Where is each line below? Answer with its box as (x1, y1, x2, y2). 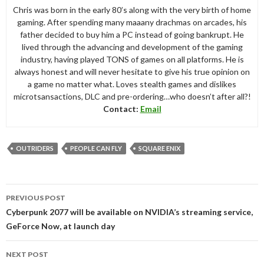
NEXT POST (6, 249, 48, 259)
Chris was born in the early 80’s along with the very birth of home (13, 4, 251, 15)
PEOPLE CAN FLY (70, 144, 122, 152)
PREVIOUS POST (6, 193, 65, 202)
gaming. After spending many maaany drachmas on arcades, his (17, 16, 247, 27)
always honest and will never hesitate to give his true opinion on (14, 66, 250, 77)
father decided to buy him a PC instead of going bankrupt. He (20, 29, 244, 39)
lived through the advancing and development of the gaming (21, 41, 243, 52)
